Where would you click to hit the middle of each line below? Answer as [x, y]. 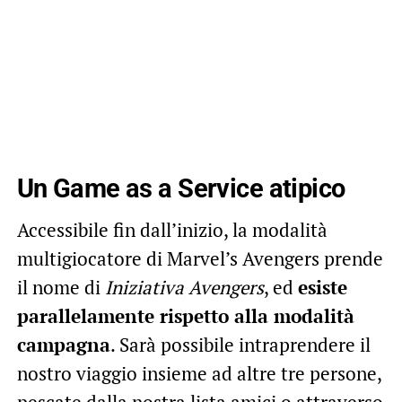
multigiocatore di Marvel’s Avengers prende [200, 258]
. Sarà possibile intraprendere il [240, 344]
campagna [63, 344]
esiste [322, 287]
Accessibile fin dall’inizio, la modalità [172, 229]
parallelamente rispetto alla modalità [185, 315]
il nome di [61, 287]
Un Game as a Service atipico [181, 188]
